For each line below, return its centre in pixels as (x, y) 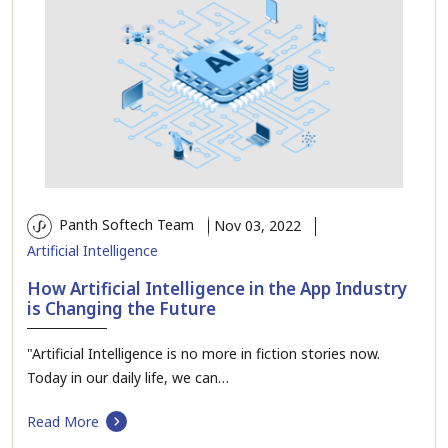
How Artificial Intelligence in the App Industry (217, 288)
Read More (63, 421)
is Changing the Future (121, 308)
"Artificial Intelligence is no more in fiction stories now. (203, 353)
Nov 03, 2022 (257, 225)
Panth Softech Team (124, 225)
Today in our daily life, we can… (128, 377)
